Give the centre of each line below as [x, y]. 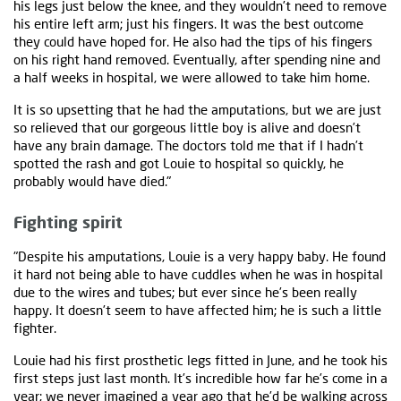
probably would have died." [92, 181]
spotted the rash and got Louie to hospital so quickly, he [179, 163]
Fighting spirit [68, 222]
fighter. [35, 328]
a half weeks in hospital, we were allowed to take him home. [192, 77]
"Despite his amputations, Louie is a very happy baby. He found [200, 256]
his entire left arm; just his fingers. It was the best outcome [188, 24]
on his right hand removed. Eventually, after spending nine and [197, 60]
